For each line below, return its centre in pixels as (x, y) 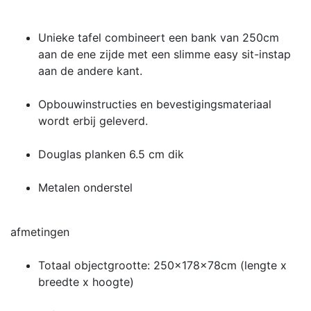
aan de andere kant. (90, 70)
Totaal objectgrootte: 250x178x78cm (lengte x (162, 265)
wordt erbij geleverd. (93, 120)
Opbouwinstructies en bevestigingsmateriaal (155, 104)
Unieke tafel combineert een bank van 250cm (159, 37)
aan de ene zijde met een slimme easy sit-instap (165, 54)
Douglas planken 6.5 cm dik (111, 154)
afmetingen (40, 232)
